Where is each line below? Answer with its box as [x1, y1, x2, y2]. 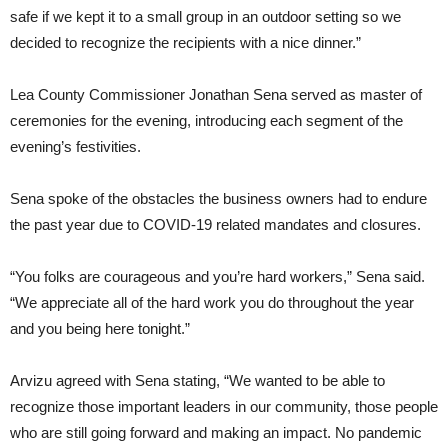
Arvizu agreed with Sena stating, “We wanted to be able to [10, 372, 385, 390]
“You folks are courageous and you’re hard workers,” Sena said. [10, 268, 425, 286]
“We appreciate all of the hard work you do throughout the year [10, 294, 414, 312]
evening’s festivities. [10, 138, 141, 156]
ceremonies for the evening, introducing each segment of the [10, 112, 403, 130]
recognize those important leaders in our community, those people [10, 398, 438, 416]
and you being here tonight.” [10, 320, 190, 338]
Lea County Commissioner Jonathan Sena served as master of [10, 86, 422, 104]
